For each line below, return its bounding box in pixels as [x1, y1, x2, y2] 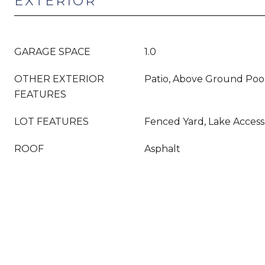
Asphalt [144, 143, 180, 154]
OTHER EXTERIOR [14, 73, 104, 85]
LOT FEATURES [14, 116, 89, 127]
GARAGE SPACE [14, 46, 91, 57]
